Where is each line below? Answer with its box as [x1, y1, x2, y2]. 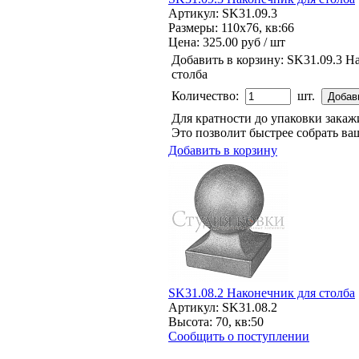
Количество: [171, 88, 239, 103]
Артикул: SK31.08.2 [168, 300, 277, 314]
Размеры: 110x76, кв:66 [168, 20, 294, 34]
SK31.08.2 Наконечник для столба [168, 285, 355, 300]
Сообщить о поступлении [168, 329, 309, 343]
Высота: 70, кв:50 [168, 314, 264, 329]
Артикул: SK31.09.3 [168, 6, 277, 20]
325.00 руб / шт [203, 34, 285, 49]
